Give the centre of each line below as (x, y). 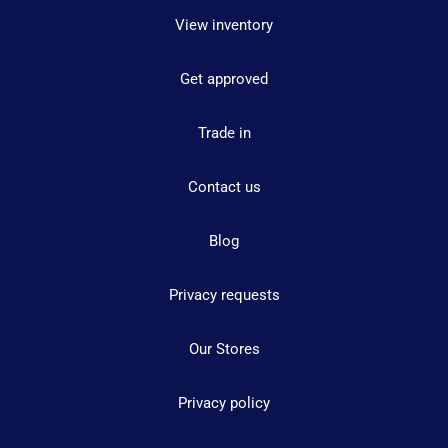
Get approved (224, 78)
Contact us (224, 186)
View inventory (224, 24)
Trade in (224, 132)
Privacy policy (224, 402)
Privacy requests (224, 294)
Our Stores (224, 348)
